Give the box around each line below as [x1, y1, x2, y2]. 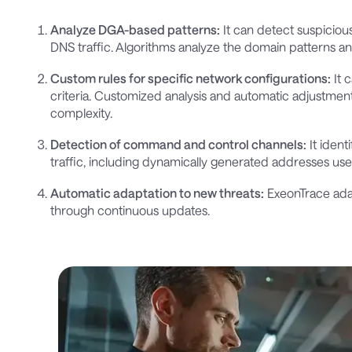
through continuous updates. [50, 202, 211, 218]
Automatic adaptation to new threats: [50, 185, 265, 200]
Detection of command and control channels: [50, 136, 307, 152]
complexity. [50, 104, 113, 120]
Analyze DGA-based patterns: [50, 21, 221, 37]
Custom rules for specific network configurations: [50, 70, 332, 86]
